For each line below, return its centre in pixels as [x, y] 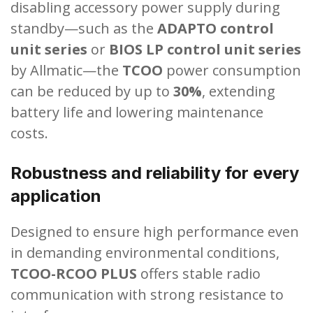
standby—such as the [84, 28]
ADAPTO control [216, 28]
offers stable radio [199, 273]
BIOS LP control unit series [205, 49]
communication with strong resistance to [147, 294]
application [56, 196]
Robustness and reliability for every [155, 173]
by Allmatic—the [66, 70]
